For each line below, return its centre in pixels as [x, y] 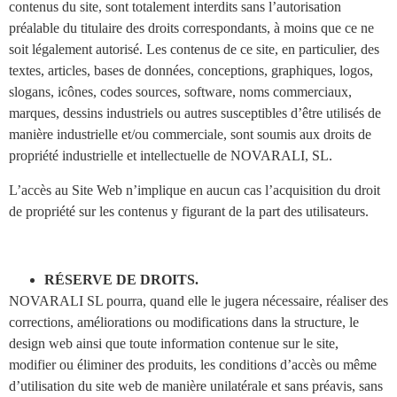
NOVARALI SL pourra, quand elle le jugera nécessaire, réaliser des [198, 300]
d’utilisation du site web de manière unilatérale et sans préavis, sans [196, 385]
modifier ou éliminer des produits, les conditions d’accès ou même [193, 364]
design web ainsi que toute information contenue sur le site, [174, 343]
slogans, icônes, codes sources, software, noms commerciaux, [180, 92]
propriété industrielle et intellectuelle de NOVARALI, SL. [171, 156]
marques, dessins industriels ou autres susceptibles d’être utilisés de [195, 113]
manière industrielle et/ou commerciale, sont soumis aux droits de [190, 135]
